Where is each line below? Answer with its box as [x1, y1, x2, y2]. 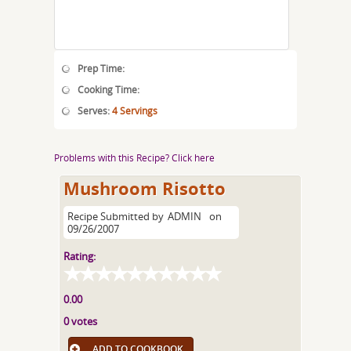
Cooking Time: [78, 83, 139, 96]
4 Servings [112, 104, 157, 117]
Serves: [78, 104, 112, 117]
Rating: [63, 249, 96, 263]
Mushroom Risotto [63, 176, 226, 201]
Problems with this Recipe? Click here [54, 151, 215, 164]
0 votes [63, 314, 98, 328]
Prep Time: [78, 62, 125, 74]
